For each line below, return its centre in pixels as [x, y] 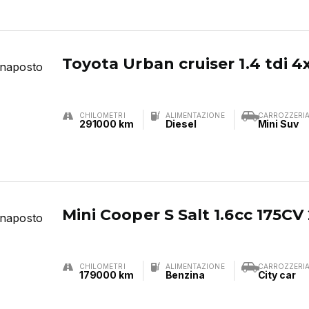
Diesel [181, 124]
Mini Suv [278, 124]
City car [277, 275]
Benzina [185, 275]
